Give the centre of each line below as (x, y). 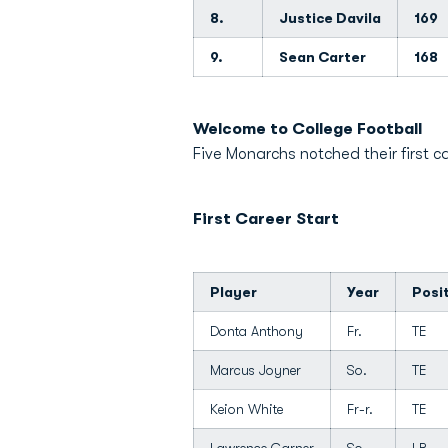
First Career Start (266, 219)
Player (233, 292)
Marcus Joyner (255, 370)
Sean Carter (322, 57)
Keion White (246, 409)
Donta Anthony (256, 331)
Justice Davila (330, 18)
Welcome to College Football (307, 129)
